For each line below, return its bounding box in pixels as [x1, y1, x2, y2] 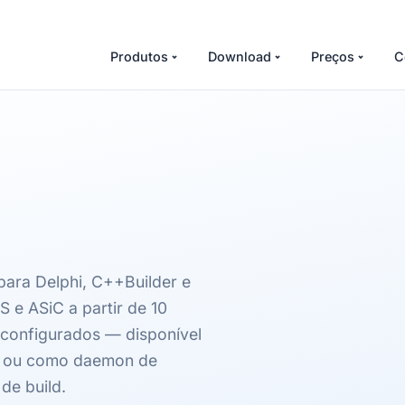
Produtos [110, 49, 168, 64]
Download [208, 49, 271, 64]
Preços [311, 49, 354, 64]
